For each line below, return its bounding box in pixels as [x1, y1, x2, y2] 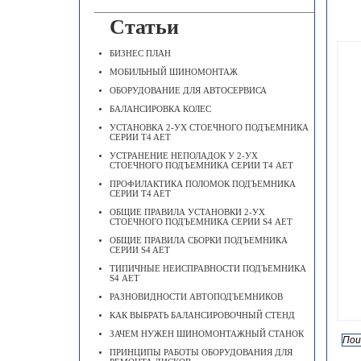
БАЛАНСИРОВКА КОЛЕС [110, 104, 211, 114]
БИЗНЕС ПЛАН [110, 48, 171, 58]
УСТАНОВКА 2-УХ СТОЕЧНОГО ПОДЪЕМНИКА [110, 122, 309, 132]
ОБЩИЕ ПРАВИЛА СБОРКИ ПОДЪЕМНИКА [110, 235, 288, 245]
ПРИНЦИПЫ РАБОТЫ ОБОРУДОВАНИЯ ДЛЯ [110, 347, 293, 357]
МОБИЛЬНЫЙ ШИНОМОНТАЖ [110, 67, 238, 77]
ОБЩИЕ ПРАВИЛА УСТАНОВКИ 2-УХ [110, 207, 265, 217]
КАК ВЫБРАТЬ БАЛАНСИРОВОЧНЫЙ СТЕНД [110, 310, 295, 320]
